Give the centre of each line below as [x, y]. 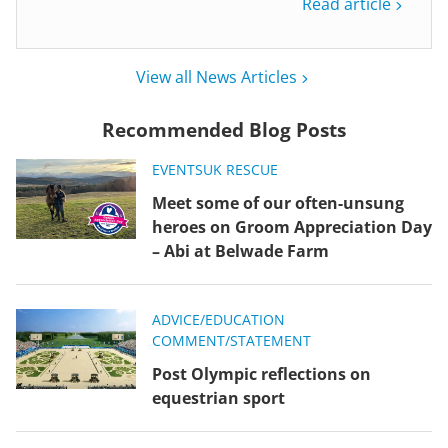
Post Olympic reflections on [261, 373]
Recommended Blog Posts [224, 129]
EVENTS [177, 169]
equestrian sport [218, 397]
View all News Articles [216, 76]
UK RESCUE [240, 169]
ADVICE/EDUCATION [218, 319]
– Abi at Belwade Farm [242, 250]
